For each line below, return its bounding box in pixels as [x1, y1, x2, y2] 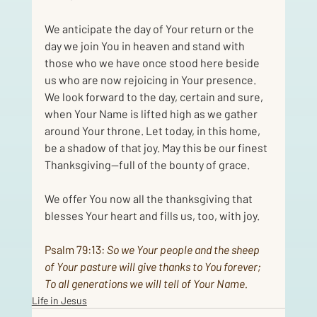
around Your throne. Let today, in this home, [44, 123, 263, 137]
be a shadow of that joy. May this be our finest [44, 140, 270, 154]
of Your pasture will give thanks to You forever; [44, 259, 263, 273]
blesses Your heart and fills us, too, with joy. [44, 208, 260, 222]
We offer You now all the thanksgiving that [44, 191, 255, 205]
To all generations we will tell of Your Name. [44, 276, 248, 290]
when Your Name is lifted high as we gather [44, 106, 260, 120]
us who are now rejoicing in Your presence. [44, 72, 258, 86]
